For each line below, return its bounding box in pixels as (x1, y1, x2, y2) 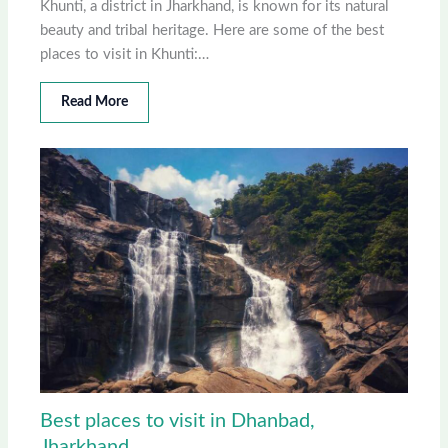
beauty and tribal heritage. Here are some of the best (40, 22, 385, 38)
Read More (61, 94, 129, 109)
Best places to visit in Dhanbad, (40, 410, 316, 431)
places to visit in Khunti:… (40, 46, 210, 62)
